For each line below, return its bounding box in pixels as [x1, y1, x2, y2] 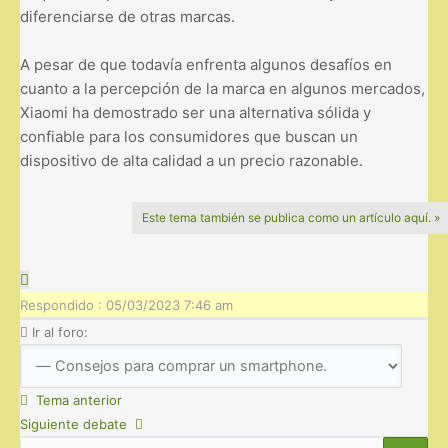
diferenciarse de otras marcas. [20, 6, 235, 26]
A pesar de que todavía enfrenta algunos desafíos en [20, 54, 392, 74]
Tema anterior [28, 391, 122, 408]
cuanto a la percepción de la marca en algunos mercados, [20, 78, 425, 98]
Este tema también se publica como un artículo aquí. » [142, 209, 440, 225]
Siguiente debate [20, 415, 135, 432]
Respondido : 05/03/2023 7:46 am [20, 296, 233, 313]
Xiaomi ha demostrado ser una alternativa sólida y [20, 102, 371, 122]
